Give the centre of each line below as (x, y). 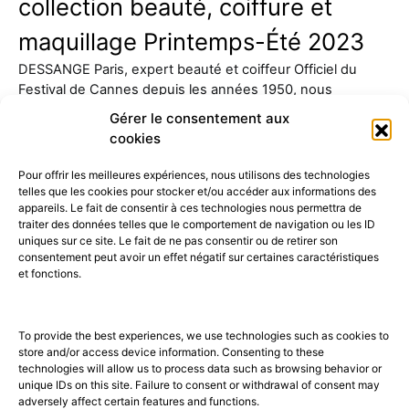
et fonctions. (51, 273)
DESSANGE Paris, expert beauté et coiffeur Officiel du (188, 69)
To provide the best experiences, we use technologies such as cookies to (204, 336)
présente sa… (62, 109)
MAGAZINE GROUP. (98, 306)
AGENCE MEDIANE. (313, 306)
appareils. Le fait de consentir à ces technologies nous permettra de (190, 208)
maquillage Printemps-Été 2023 (191, 41)
